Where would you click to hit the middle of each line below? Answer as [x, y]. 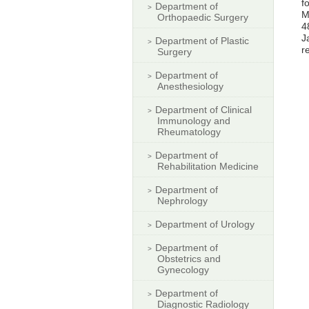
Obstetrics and [189, 258]
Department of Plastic [202, 40]
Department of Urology [205, 224]
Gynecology [183, 269]
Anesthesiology [190, 86]
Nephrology [182, 200]
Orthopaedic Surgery [203, 17]
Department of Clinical [203, 109]
